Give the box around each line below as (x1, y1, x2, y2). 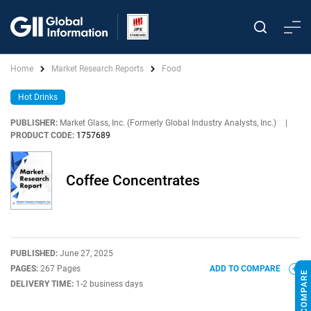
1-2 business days (76, 279, 143, 289)
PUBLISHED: (10, 249, 60, 258)
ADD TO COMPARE (210, 264, 283, 274)
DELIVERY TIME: (10, 279, 76, 289)
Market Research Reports (51, 64, 144, 74)
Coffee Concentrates (66, 172, 200, 189)
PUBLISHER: (10, 118, 58, 128)
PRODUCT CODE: (10, 131, 74, 140)
